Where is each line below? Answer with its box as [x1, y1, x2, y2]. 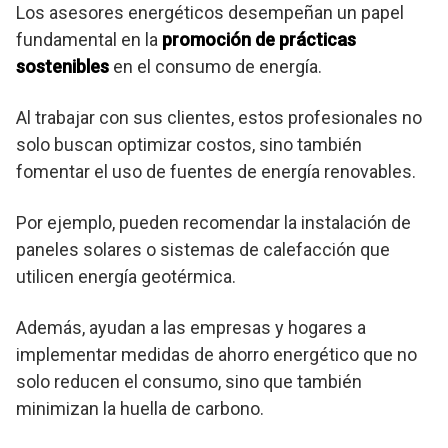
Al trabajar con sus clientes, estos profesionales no [16, 107, 422, 129]
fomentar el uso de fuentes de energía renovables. [16, 161, 416, 183]
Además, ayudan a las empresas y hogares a [16, 317, 366, 339]
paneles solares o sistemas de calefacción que [16, 239, 390, 261]
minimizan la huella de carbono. [16, 398, 264, 420]
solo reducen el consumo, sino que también [16, 371, 362, 393]
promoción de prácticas [162, 29, 356, 51]
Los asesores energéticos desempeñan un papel [16, 2, 404, 24]
